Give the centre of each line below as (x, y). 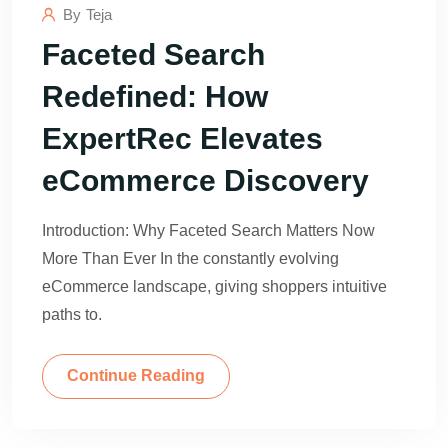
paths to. (72, 314)
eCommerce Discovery (205, 180)
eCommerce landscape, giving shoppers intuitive (214, 286)
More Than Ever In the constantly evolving (190, 258)
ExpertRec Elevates (182, 138)
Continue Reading (136, 375)
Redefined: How (155, 96)
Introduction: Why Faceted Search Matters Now (208, 230)
